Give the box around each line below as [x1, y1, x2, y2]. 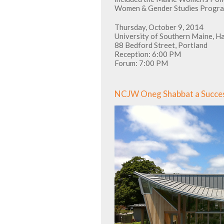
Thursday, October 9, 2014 [114, 22, 203, 31]
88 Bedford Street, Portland [114, 40, 207, 49]
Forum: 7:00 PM [114, 58, 168, 67]
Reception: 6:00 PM [114, 49, 181, 58]
